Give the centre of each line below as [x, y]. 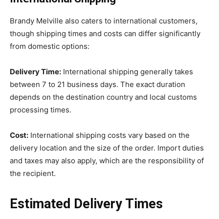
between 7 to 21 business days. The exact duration [98, 84]
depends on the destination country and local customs [103, 97]
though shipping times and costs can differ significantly [105, 33]
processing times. [41, 109]
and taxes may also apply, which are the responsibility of [107, 160]
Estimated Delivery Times [86, 204]
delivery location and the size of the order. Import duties [107, 148]
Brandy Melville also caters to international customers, [104, 21]
